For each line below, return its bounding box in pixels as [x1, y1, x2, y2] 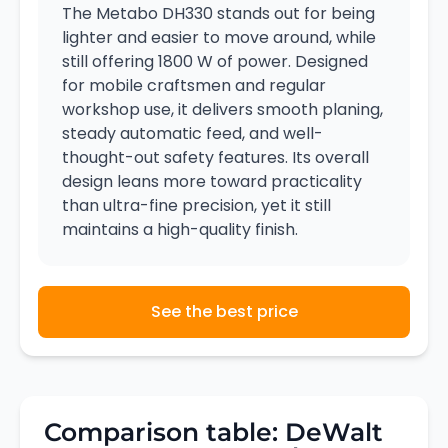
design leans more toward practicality [62, 169, 362, 193]
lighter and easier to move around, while [62, 25, 376, 49]
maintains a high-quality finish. [62, 217, 298, 241]
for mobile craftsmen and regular [62, 73, 326, 97]
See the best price [150, 299, 298, 323]
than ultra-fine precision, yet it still [62, 193, 331, 217]
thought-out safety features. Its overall [62, 145, 369, 169]
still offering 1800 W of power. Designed [62, 49, 368, 73]
